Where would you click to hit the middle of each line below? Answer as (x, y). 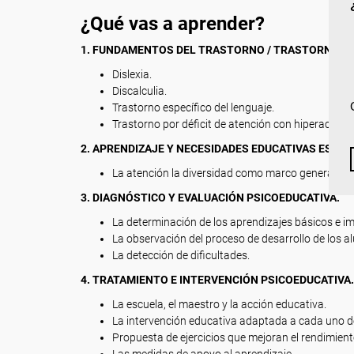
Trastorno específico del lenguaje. (193, 107)
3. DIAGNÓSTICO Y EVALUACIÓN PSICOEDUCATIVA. (210, 198)
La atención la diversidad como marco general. (225, 173)
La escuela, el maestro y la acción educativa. (219, 304)
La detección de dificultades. (181, 255)
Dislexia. (132, 74)
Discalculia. (139, 91)
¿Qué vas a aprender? (173, 24)
